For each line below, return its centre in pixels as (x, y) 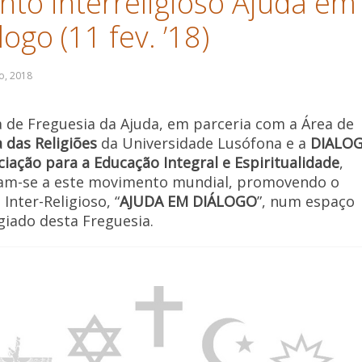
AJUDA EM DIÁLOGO (189, 202)
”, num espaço (306, 202)
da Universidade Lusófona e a (204, 143)
